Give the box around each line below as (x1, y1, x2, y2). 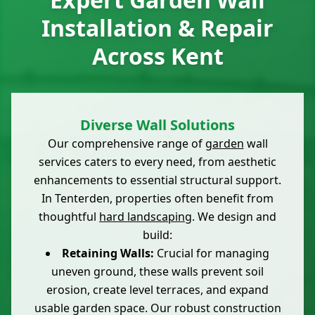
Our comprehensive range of (47, 136, 205, 152)
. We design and (192, 209, 276, 225)
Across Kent (91, 41, 224, 72)
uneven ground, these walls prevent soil (51, 264, 264, 280)
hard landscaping (99, 209, 192, 225)
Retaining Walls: (62, 245, 154, 262)
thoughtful (39, 209, 99, 225)
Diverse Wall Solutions (80, 115, 235, 135)
